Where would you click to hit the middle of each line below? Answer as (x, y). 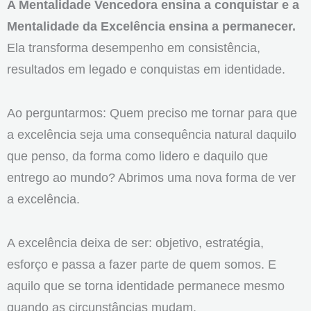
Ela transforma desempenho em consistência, (134, 48)
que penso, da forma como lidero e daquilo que (137, 156)
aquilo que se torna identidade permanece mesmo (146, 285)
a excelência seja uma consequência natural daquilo (152, 135)
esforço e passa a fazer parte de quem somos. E (142, 264)
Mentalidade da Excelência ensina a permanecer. (151, 26)
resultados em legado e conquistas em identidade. (146, 69)
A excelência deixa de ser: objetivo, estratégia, (135, 242)
